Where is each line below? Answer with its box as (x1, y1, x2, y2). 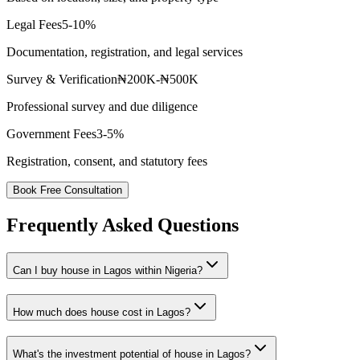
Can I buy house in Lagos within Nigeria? (13, 264, 202, 277)
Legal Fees (6, 18, 62, 32)
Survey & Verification (6, 72, 117, 87)
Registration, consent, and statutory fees (6, 154, 207, 169)
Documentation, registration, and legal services (6, 45, 243, 59)
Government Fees (6, 127, 96, 141)
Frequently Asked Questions (6, 215, 239, 236)
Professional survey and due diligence (6, 100, 198, 114)
